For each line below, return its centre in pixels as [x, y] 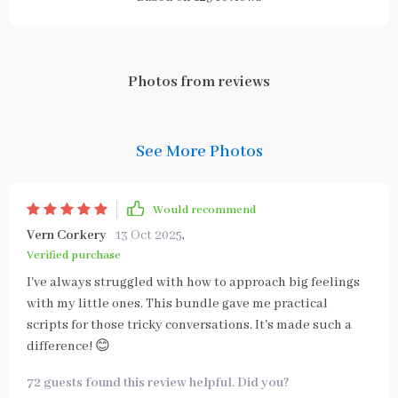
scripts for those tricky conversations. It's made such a [189, 325]
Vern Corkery [67, 235]
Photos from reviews [199, 82]
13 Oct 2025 [149, 235]
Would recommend [204, 210]
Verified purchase [74, 255]
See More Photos [199, 152]
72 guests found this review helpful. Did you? [158, 383]
